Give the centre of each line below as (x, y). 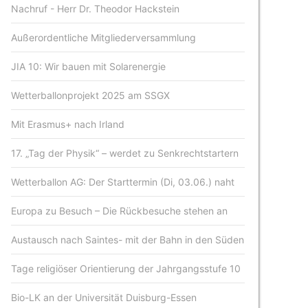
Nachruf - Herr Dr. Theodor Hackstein (96, 9)
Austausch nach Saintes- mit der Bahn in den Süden (128, 240)
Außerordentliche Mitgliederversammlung (104, 37)
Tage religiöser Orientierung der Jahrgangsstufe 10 (126, 268)
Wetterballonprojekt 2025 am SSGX (91, 95)
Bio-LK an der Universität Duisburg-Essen (104, 297)
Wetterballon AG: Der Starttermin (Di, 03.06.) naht (123, 182)
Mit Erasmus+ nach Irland (68, 124)
